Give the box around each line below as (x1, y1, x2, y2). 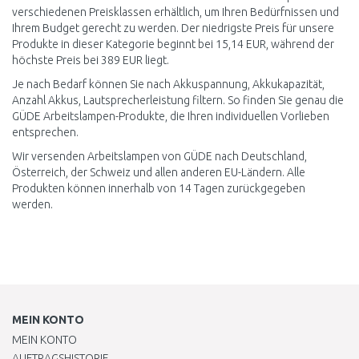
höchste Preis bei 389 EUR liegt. (12, 54, 169, 67)
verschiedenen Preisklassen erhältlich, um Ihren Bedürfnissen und (12, 6, 339, 18)
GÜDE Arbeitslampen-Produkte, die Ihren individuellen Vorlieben (12, 110, 329, 123)
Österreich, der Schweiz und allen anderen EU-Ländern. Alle (12, 166, 305, 179)
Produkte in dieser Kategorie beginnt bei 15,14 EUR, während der (12, 38, 334, 50)
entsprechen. (12, 126, 79, 139)
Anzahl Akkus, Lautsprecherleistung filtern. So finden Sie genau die (12, 94, 344, 107)
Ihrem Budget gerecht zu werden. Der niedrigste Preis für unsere (12, 22, 334, 34)
